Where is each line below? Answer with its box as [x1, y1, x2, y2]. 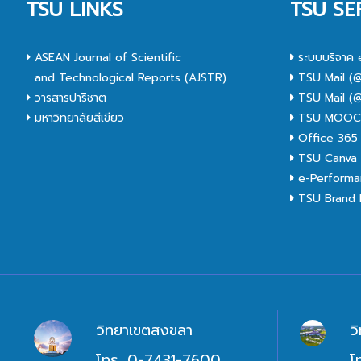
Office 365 [294, 129, 359, 147]
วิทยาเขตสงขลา [95, 318, 193, 342]
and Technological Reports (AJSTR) [27, 68, 227, 86]
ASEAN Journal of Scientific [31, 48, 182, 66]
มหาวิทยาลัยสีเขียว [31, 109, 125, 127]
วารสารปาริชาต [31, 89, 107, 106]
